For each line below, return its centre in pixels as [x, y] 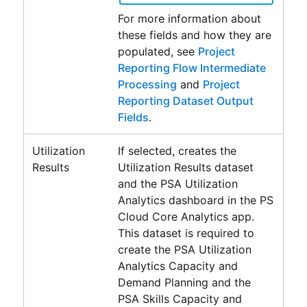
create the [146, 249]
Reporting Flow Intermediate [192, 67]
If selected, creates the [177, 150]
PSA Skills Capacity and [180, 298]
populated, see [158, 51]
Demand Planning [163, 282]
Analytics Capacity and [177, 266]
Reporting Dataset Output [185, 100]
